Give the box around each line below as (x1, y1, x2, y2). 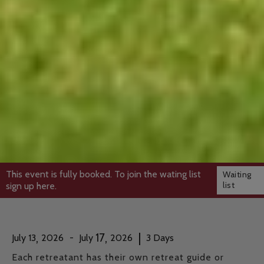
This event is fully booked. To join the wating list (6, 169, 201, 180)
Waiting (223, 169, 252, 180)
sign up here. (6, 180, 57, 192)
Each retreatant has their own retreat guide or (12, 252, 224, 263)
